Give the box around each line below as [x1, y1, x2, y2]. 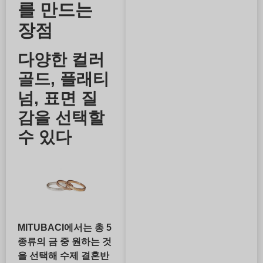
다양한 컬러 [18, 50, 104, 69]
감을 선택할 [18, 109, 104, 127]
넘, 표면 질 [18, 89, 97, 108]
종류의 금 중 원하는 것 [18, 236, 112, 247]
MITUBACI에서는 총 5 [18, 222, 112, 232]
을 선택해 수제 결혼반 [18, 250, 109, 261]
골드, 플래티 [18, 70, 109, 89]
